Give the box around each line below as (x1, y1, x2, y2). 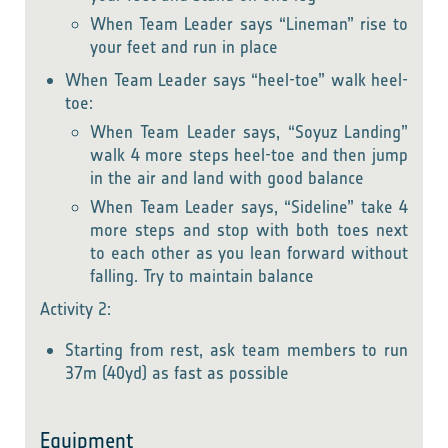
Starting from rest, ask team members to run (65, 339, 408, 361)
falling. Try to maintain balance (90, 265, 314, 287)
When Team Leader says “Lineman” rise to (90, 13, 408, 35)
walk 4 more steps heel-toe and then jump (90, 144, 408, 166)
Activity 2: (40, 298, 111, 320)
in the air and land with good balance (90, 167, 364, 189)
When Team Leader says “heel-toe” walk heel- (65, 69, 408, 91)
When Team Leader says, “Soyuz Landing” (90, 121, 408, 143)
